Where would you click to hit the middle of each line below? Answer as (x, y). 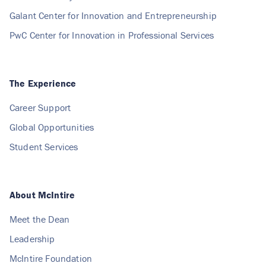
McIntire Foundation (51, 258)
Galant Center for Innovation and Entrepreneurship (113, 15)
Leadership (32, 238)
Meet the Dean (40, 219)
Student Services (44, 146)
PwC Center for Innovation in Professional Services (112, 35)
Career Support (40, 107)
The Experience (43, 83)
